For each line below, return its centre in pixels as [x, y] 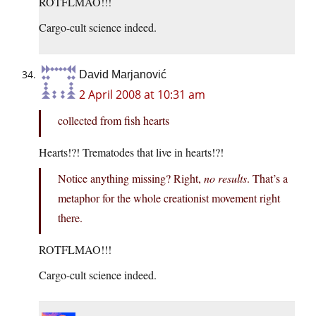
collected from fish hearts [114, 121]
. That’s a [267, 178]
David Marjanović [123, 75]
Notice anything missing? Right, [131, 178]
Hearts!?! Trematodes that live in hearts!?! [131, 152]
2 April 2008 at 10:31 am [142, 95]
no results [225, 178]
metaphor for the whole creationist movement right [169, 198]
